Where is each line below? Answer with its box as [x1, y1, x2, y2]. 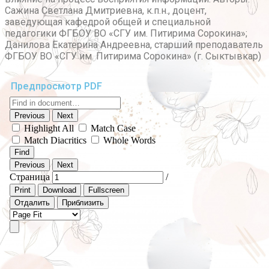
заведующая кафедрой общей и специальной [5, 16, 211, 28]
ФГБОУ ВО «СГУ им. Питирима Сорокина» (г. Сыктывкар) [5, 50, 261, 62]
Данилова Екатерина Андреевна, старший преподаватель [5, 39, 263, 51]
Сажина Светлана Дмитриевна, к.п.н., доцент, [5, 5, 207, 17]
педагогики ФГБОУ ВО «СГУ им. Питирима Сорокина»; [5, 28, 247, 40]
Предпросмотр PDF [11, 80, 102, 92]
